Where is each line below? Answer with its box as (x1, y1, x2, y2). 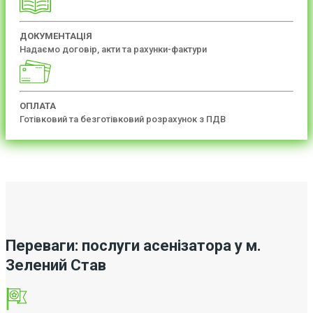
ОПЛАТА (20, 100, 56, 111)
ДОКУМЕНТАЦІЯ (20, 30, 92, 41)
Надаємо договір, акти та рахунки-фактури (20, 43, 207, 54)
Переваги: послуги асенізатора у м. (6, 236, 261, 254)
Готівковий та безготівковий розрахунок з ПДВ (20, 113, 226, 124)
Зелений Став (6, 256, 106, 274)
